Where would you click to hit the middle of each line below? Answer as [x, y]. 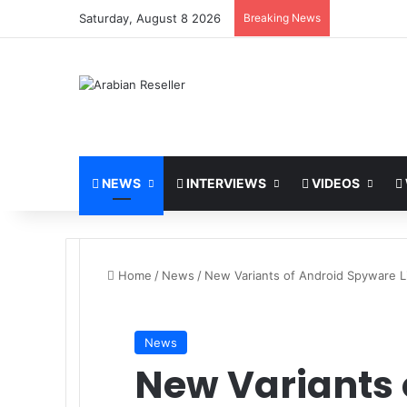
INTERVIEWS [225, 183]
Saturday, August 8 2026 [150, 18]
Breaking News [282, 18]
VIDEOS [334, 183]
